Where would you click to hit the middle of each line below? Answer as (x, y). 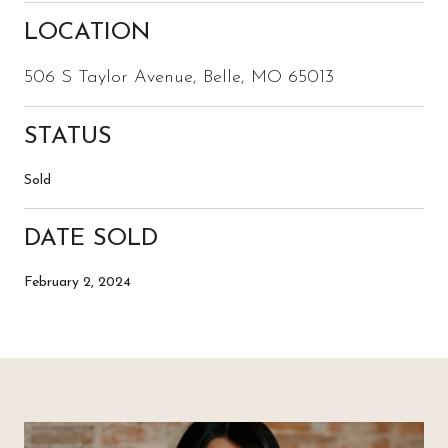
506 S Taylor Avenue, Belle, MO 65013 (179, 77)
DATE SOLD (91, 238)
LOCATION (87, 32)
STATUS (68, 136)
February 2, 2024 (77, 282)
